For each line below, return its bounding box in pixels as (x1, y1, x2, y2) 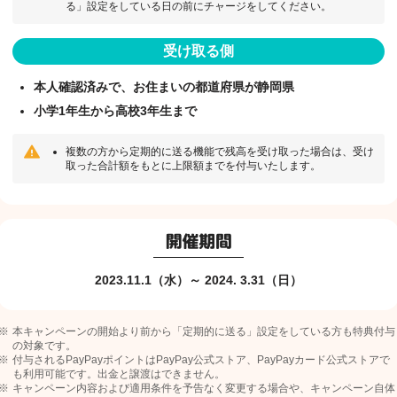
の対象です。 (12, 339, 76, 352)
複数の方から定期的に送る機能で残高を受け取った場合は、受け (66, 144, 374, 158)
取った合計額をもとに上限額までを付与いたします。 (66, 159, 321, 172)
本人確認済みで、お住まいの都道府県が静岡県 (34, 79, 294, 94)
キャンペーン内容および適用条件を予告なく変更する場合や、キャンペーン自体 (12, 381, 395, 394)
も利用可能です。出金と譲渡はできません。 (12, 367, 225, 380)
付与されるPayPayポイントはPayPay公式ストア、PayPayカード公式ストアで (12, 353, 390, 366)
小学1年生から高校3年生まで (34, 103, 197, 118)
